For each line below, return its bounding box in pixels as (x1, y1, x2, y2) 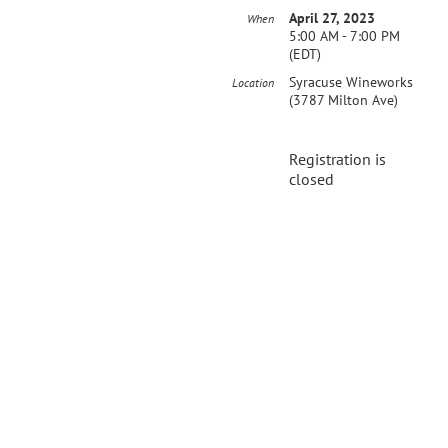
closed (289, 168, 334, 189)
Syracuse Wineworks (289, 72, 413, 91)
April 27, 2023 (289, 8, 375, 27)
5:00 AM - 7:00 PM (289, 26, 400, 45)
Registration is (289, 148, 386, 169)
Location (232, 74, 274, 90)
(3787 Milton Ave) (289, 90, 398, 109)
